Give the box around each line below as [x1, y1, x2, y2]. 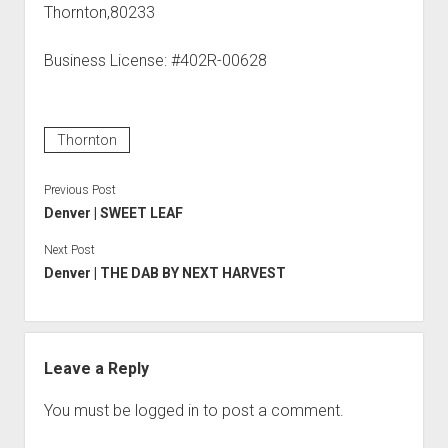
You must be [43, 401, 135, 420]
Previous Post [43, 183, 116, 197]
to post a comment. [198, 401, 344, 420]
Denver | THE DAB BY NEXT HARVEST [43, 265, 286, 281]
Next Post [43, 243, 95, 257]
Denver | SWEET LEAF [43, 205, 183, 221]
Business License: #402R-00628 [43, 51, 267, 70]
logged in [134, 401, 199, 420]
